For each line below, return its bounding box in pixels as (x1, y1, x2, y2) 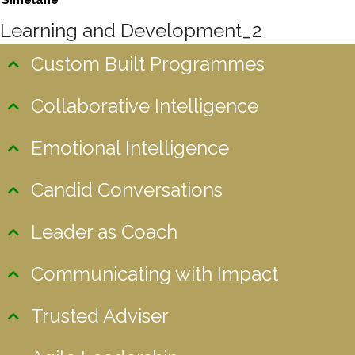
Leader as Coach (31, 220, 177, 243)
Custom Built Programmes (31, 52, 265, 75)
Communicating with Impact (31, 262, 278, 285)
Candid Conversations (31, 178, 223, 201)
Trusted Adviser (31, 304, 169, 327)
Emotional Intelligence (31, 136, 229, 159)
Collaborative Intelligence (31, 94, 258, 117)
